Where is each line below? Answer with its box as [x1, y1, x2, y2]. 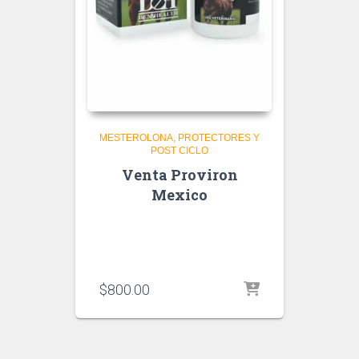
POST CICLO [151, 145, 208, 156]
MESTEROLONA [99, 132, 173, 143]
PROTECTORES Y [178, 132, 260, 143]
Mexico [151, 185, 208, 204]
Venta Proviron [121, 165, 238, 184]
